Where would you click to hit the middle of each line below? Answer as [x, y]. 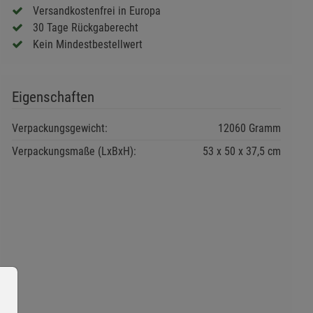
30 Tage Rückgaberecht [85, 27]
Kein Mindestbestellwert [87, 44]
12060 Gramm [249, 128]
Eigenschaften [53, 97]
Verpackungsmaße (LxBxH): [74, 151]
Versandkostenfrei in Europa [96, 10]
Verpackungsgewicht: [59, 128]
